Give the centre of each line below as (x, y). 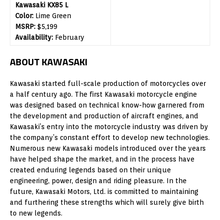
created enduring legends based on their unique (90, 170)
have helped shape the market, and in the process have (102, 159)
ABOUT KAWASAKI (49, 61)
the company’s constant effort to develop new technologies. (110, 137)
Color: (24, 15)
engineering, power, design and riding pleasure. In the (98, 180)
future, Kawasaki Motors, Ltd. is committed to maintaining (104, 191)
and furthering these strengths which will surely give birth (107, 202)
